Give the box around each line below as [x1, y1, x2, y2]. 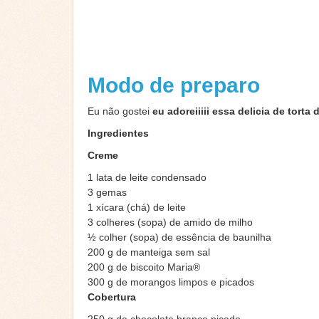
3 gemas [88, 187, 127, 199]
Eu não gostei [88, 105, 150, 117]
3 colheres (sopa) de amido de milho [88, 216, 253, 229]
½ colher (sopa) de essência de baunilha [88, 231, 271, 244]
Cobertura [88, 291, 136, 303]
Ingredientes [88, 127, 149, 140]
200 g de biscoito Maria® [88, 261, 200, 273]
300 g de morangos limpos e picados [88, 276, 254, 288]
